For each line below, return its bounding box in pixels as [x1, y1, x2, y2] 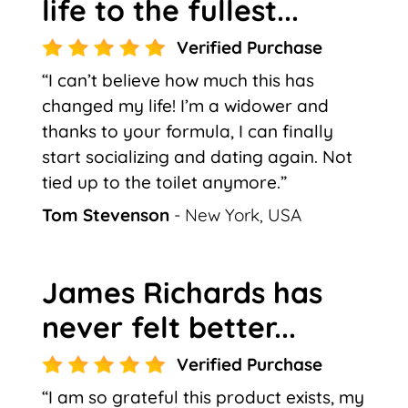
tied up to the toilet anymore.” [42, 170, 287, 193]
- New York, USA [174, 203, 301, 226]
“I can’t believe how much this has [42, 68, 314, 91]
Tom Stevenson [42, 203, 174, 226]
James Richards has [42, 273, 322, 311]
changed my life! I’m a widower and [42, 94, 329, 117]
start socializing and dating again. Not [42, 145, 352, 168]
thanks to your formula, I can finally [42, 119, 333, 142]
